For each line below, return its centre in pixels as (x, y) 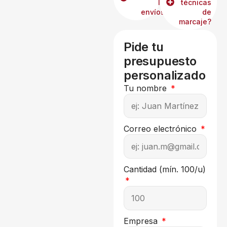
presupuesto (160, 61)
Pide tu (144, 47)
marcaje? (195, 21)
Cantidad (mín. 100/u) (165, 169)
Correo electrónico (161, 128)
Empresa (142, 221)
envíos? (155, 12)
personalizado (165, 75)
